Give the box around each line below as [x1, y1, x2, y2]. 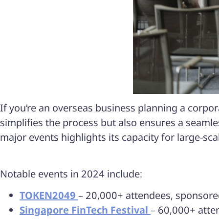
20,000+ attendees [86, 189, 171, 202]
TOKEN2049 [20, 189, 78, 202]
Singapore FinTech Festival [20, 203, 151, 217]
